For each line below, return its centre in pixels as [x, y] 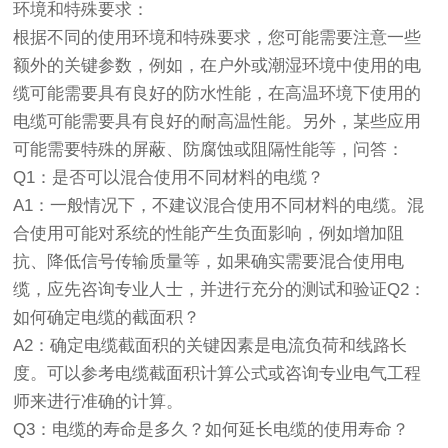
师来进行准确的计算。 [98, 401]
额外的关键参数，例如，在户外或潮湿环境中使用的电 [217, 65]
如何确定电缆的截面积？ [107, 317]
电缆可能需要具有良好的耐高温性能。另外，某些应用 [217, 121]
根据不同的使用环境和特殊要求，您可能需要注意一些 [217, 37]
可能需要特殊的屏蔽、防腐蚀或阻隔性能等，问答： [209, 149]
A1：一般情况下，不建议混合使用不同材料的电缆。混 [219, 205]
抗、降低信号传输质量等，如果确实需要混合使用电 [209, 261]
